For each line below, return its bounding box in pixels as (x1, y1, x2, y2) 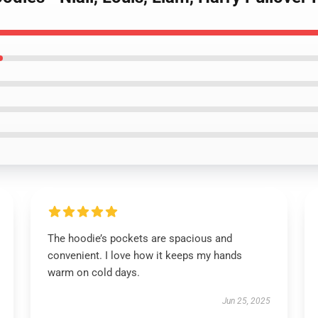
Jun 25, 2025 (222, 296, 271, 306)
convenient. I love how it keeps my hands (47, 249, 242, 262)
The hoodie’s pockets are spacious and (47, 232, 232, 245)
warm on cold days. (47, 266, 140, 279)
